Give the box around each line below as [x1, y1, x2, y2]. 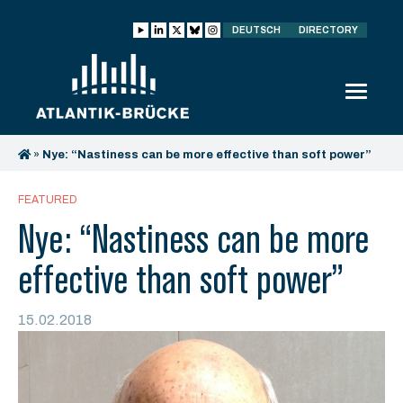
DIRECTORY [299, 25, 358, 35]
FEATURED [18, 193, 77, 206]
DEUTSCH [232, 25, 281, 35]
